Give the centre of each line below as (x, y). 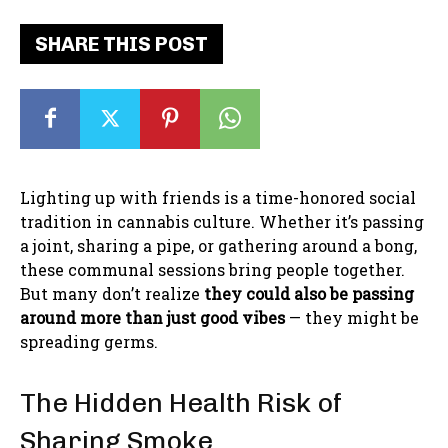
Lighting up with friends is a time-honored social (218, 197)
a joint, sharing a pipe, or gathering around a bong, (218, 245)
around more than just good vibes (152, 317)
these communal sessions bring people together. (212, 269)
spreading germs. (89, 341)
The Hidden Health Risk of (181, 402)
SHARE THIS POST (121, 43)
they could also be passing (309, 293)
